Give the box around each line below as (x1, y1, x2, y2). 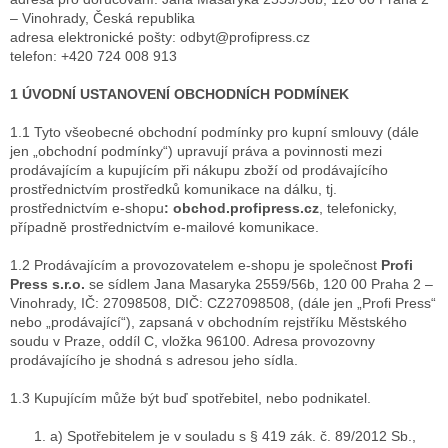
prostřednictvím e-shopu (10, 200, 164, 217)
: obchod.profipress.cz (164, 200, 319, 217)
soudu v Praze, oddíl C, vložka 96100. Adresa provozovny (10, 333, 375, 350)
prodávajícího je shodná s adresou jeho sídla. (10, 352, 298, 369)
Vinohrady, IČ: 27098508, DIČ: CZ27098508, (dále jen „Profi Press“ (10, 295, 436, 312)
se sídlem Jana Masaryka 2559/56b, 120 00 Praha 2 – (89, 276, 433, 293)
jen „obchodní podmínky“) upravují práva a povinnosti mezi (10, 143, 382, 160)
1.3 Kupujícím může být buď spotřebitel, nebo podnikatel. (10, 390, 371, 407)
